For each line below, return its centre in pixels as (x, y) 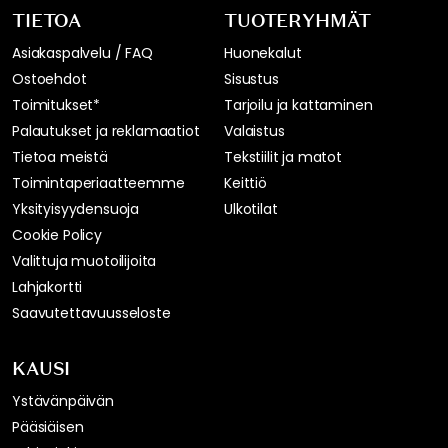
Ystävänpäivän (63, 400)
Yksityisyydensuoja (76, 208)
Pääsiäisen (48, 426)
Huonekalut (263, 52)
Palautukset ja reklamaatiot (106, 130)
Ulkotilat (251, 208)
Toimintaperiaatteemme (98, 182)
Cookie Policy (57, 234)
